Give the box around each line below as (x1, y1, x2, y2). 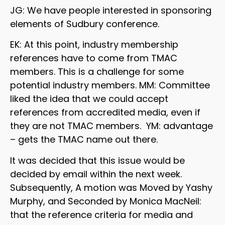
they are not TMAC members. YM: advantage (10, 120, 213, 133)
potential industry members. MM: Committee (10, 79, 210, 92)
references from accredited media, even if (10, 106, 200, 119)
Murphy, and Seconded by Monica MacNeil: (10, 194, 201, 207)
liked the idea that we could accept (10, 92, 168, 105)
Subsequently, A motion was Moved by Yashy (10, 181, 212, 194)
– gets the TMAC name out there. (10, 133, 158, 146)
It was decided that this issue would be (10, 154, 185, 167)
